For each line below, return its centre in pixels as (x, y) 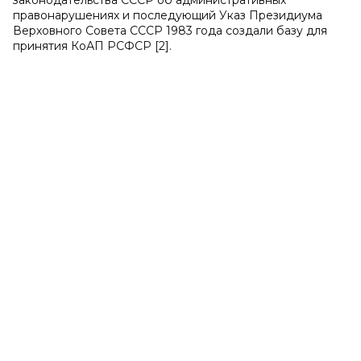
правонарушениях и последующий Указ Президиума (168, 15)
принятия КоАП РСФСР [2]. (92, 46)
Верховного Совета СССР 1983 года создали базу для (170, 31)
